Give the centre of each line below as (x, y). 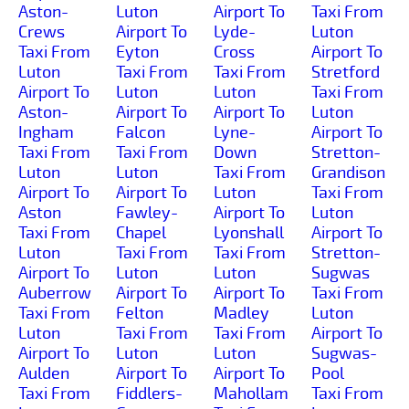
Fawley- (147, 212)
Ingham (46, 132)
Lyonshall (249, 232)
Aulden (44, 373)
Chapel (141, 232)
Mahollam (251, 393)
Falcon (141, 132)
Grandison (348, 172)
